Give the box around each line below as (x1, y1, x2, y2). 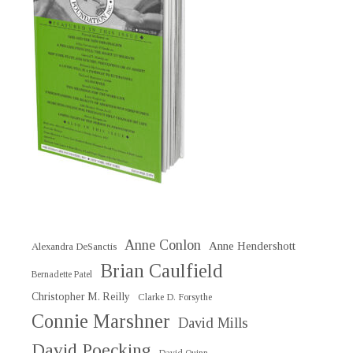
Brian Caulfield (100, 260, 223, 282)
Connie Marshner (32, 310, 170, 333)
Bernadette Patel (32, 269, 92, 281)
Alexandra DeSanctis (32, 240, 117, 253)
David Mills (178, 315, 248, 332)
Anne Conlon (124, 237, 201, 254)
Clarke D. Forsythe (138, 292, 212, 303)
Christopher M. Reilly (32, 291, 130, 303)
